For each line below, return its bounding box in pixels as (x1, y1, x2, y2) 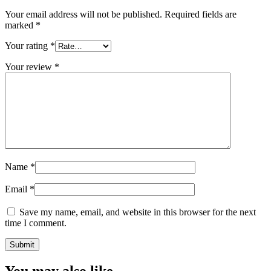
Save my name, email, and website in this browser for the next (19, 207, 256, 218)
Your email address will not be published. (5, 9, 162, 20)
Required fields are (165, 9, 237, 20)
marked (5, 20, 36, 31)
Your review (5, 62, 54, 73)
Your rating (5, 41, 50, 51)
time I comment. (5, 218, 67, 229)
